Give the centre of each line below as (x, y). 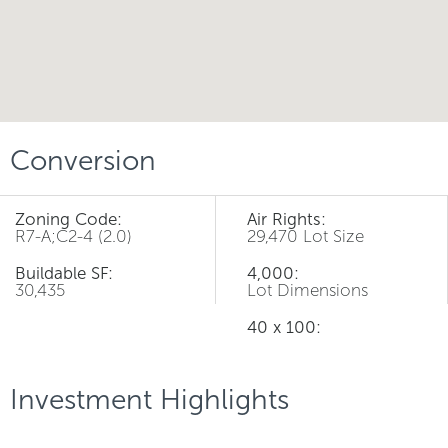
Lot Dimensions (307, 290)
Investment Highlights (149, 399)
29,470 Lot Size (305, 236)
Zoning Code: (68, 219)
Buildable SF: (64, 273)
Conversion (83, 160)
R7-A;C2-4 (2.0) (73, 236)
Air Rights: (286, 219)
